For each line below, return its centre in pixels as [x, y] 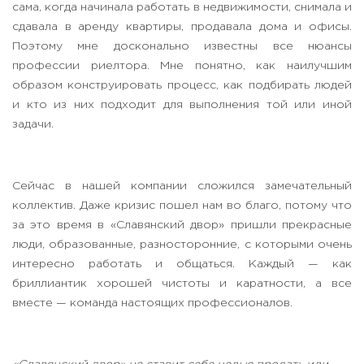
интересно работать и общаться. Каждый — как [182, 264]
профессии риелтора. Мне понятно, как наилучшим [182, 66]
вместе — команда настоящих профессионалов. [152, 303]
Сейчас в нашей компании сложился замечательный [182, 186]
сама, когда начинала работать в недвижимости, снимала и [182, 8]
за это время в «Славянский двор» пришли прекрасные [182, 225]
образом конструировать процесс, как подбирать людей [182, 86]
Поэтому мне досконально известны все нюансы [182, 47]
